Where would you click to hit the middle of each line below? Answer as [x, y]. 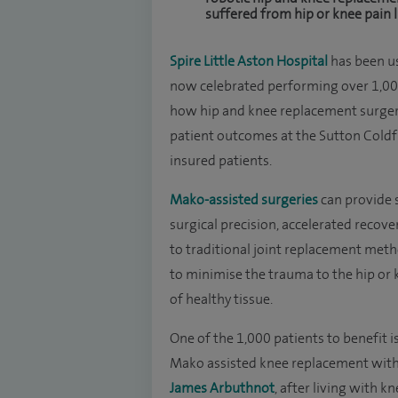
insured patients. [221, 161]
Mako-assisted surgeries [244, 200]
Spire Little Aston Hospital [249, 61]
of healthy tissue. [221, 299]
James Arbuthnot [222, 388]
